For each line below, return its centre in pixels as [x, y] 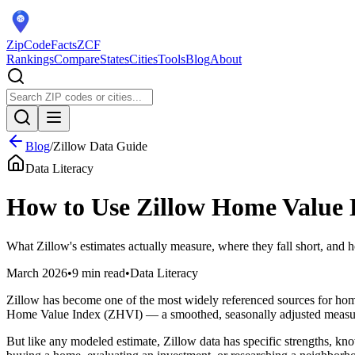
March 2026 [37, 273]
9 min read [99, 273]
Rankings [30, 59]
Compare [77, 59]
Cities [143, 59]
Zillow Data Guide [100, 146]
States [115, 59]
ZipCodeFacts [42, 45]
